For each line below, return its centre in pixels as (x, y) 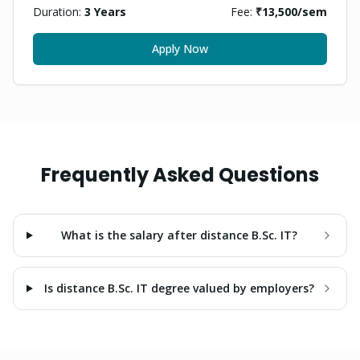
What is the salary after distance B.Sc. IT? (180, 235)
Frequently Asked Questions (180, 175)
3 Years (105, 12)
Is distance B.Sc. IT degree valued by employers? (180, 288)
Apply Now (180, 49)
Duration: (59, 12)
